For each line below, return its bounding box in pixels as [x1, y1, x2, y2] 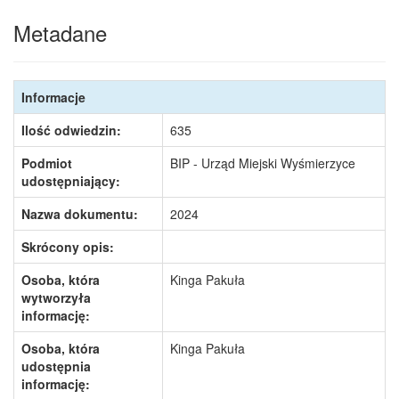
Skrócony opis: [21, 238, 114, 256]
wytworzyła [21, 289, 91, 306]
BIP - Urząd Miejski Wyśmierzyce [170, 154, 355, 172]
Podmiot [21, 154, 72, 172]
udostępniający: [21, 172, 120, 190]
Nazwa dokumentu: [21, 205, 138, 223]
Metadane [13, 17, 107, 48]
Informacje [21, 88, 85, 106]
